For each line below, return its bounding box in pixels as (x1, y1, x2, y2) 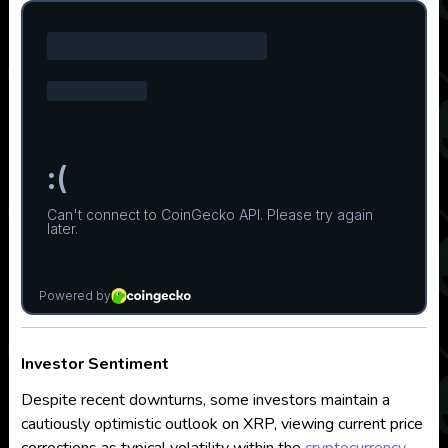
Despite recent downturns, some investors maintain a (20, 389, 390, 411)
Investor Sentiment (20, 353, 169, 375)
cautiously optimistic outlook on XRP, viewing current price (20, 413, 423, 435)
